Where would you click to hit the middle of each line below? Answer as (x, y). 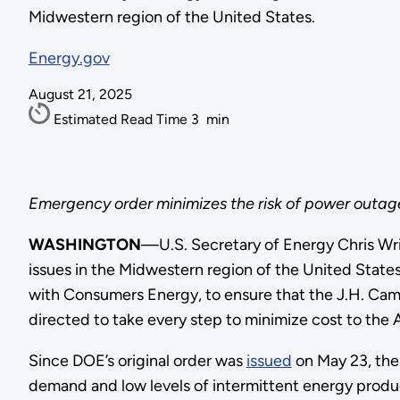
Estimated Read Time (122, 120)
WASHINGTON (84, 245)
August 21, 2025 (80, 95)
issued (269, 361)
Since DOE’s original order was (137, 361)
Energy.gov (69, 58)
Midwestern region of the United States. (171, 17)
